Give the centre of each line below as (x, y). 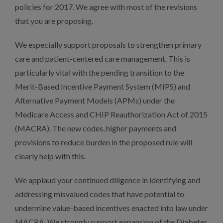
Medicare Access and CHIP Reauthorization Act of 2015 (111, 114)
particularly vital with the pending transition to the (100, 72)
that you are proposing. (54, 21)
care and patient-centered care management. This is (103, 58)
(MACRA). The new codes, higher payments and (96, 128)
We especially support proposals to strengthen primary (108, 45)
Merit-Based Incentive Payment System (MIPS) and (103, 86)
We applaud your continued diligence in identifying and (108, 180)
